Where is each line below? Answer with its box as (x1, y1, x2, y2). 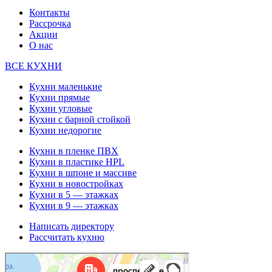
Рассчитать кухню (29, 232, 104, 243)
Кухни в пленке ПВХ (29, 146, 118, 157)
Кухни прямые (29, 92, 90, 103)
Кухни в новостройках (29, 178, 123, 189)
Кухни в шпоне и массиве (29, 168, 137, 178)
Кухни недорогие (29, 125, 101, 136)
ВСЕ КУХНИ (5, 61, 62, 72)
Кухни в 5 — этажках (29, 189, 118, 200)
